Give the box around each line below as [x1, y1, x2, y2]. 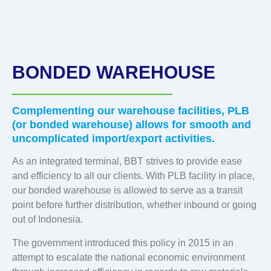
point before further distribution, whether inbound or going [12, 200, 256, 211]
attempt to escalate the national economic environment [12, 252, 245, 263]
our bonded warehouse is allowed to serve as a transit [12, 185, 243, 196]
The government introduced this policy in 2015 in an [12, 237, 233, 248]
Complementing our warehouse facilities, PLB [12, 104, 249, 117]
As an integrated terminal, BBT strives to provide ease [12, 156, 242, 167]
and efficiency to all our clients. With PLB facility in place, [12, 171, 255, 181]
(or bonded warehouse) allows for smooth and [12, 118, 251, 131]
